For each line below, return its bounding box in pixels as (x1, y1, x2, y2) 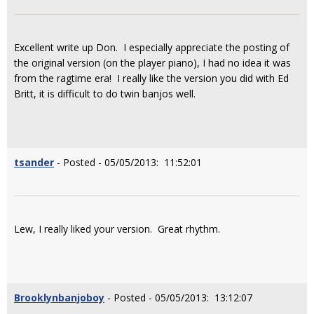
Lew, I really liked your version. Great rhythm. (14, 222, 223, 235)
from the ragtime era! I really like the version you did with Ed (14, 71, 289, 85)
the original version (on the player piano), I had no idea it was (14, 56, 291, 69)
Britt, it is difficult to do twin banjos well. (14, 87, 196, 100)
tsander (14, 156, 54, 169)
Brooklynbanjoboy (14, 291, 104, 304)
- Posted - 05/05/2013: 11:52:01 (54, 156, 202, 169)
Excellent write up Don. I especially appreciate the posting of (14, 41, 289, 54)
